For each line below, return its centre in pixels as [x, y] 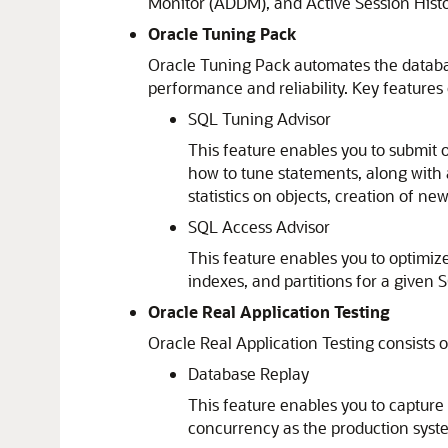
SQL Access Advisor [259, 226]
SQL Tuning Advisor [259, 118]
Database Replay [248, 373]
